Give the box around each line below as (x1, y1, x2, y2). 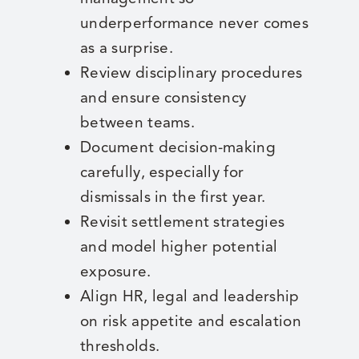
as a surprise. (79, 38, 173, 58)
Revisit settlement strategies (79, 212, 285, 232)
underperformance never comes (79, 14, 309, 33)
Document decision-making (79, 138, 276, 157)
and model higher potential (79, 237, 278, 256)
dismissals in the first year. (79, 188, 266, 207)
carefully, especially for (79, 163, 244, 182)
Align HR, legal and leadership (79, 287, 300, 306)
